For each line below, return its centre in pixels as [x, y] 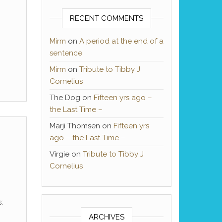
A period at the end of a [121, 41]
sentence [66, 53]
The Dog [65, 97]
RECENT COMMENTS [106, 18]
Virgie [59, 154]
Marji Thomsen [75, 126]
